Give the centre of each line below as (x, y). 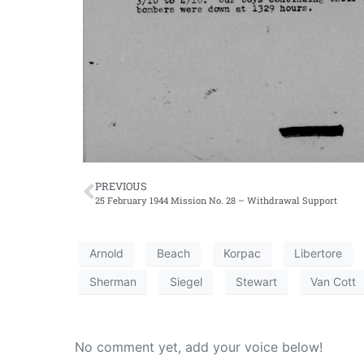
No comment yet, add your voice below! (199, 347)
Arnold (106, 253)
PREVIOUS (121, 186)
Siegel (186, 282)
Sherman (113, 282)
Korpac (242, 253)
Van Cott (333, 282)
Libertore (318, 253)
